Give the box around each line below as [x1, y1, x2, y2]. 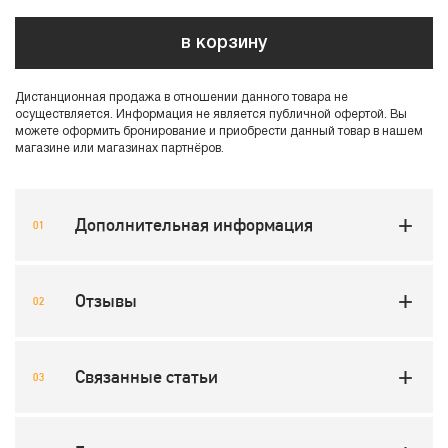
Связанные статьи [75, 366, 218, 387]
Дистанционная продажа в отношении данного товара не [15, 92, 348, 103]
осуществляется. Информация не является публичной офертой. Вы [15, 109, 407, 120]
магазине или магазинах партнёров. [15, 143, 224, 154]
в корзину [181, 35, 267, 51]
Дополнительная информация [75, 214, 313, 235]
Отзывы [75, 290, 137, 311]
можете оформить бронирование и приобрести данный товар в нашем [15, 126, 423, 137]
